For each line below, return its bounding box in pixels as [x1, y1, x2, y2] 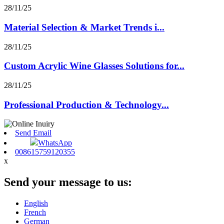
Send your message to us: [4, 175, 132, 189]
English [24, 199, 48, 208]
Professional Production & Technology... [4, 99, 169, 110]
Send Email [15, 128, 51, 137]
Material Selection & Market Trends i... [4, 21, 164, 32]
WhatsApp [38, 138, 72, 147]
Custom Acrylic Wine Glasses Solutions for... [4, 60, 184, 71]
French [24, 208, 46, 217]
